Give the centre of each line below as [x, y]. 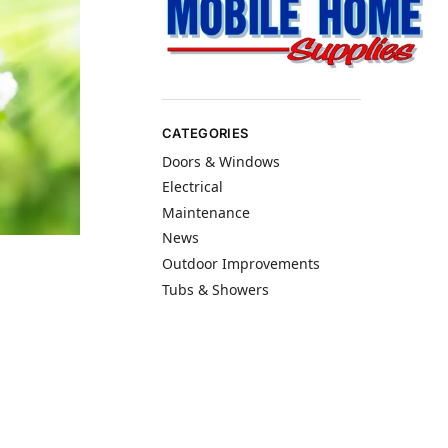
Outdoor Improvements [241, 264]
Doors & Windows [221, 161]
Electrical [193, 187]
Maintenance [206, 212]
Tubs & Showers [216, 289]
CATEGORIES [205, 133]
